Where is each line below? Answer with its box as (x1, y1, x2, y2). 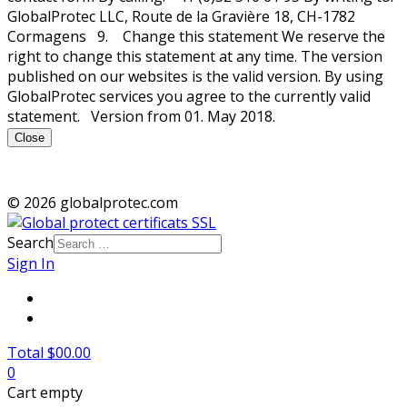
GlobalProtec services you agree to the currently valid (7, 86, 371, 107)
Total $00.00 (7, 342, 91, 363)
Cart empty (7, 382, 83, 403)
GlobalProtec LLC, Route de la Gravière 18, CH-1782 (7, 6, 355, 27)
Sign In (7, 253, 55, 274)
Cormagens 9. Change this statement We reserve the (7, 26, 385, 47)
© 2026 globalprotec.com (7, 193, 178, 213)
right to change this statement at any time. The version (7, 46, 382, 67)
